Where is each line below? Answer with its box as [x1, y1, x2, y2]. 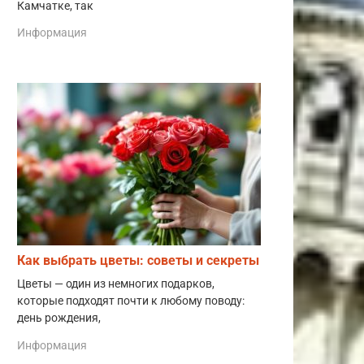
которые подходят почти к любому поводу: [17, 294, 245, 309]
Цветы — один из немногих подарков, [17, 277, 214, 292]
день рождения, [17, 311, 101, 326]
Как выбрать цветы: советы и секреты [17, 253, 259, 269]
